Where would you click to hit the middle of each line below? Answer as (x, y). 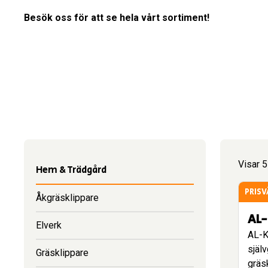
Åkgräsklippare (67, 198)
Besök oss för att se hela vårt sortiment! (117, 18)
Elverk (49, 225)
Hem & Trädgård (71, 170)
